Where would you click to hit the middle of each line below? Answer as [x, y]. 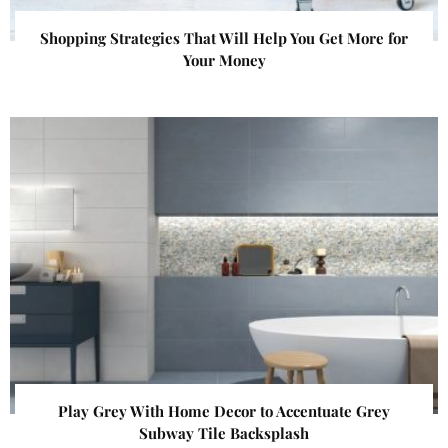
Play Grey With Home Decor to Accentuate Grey [224, 411]
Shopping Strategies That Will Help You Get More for [224, 38]
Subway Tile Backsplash [224, 433]
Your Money [224, 60]
